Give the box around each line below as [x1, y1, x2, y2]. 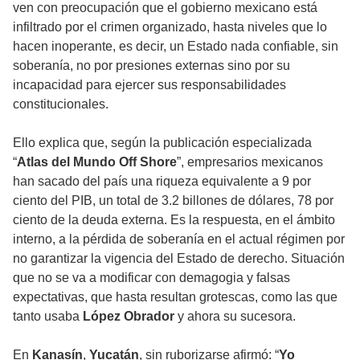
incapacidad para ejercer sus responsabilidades [13, 78, 286, 92]
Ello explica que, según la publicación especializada [13, 136, 312, 150]
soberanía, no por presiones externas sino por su [13, 59, 290, 73]
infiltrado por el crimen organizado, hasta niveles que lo [13, 20, 327, 35]
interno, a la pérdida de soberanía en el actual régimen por [13, 232, 345, 247]
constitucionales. [13, 97, 108, 112]
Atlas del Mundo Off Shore [17, 155, 177, 170]
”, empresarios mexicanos [177, 155, 323, 170]
